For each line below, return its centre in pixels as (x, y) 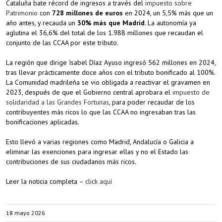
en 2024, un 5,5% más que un (169, 13)
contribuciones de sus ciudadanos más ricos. (71, 162)
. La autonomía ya (170, 23)
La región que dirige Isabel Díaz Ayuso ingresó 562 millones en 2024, (111, 62)
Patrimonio (22, 13)
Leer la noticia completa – (46, 181)
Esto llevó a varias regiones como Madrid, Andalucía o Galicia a (100, 142)
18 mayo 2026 (26, 213)
